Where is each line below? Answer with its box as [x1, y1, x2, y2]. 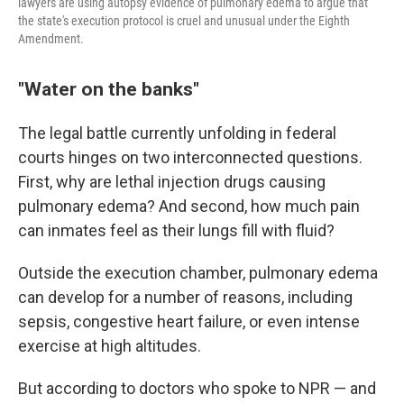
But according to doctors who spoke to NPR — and [18, 378, 376, 398]
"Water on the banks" [18, 77, 199, 100]
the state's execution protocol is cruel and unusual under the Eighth [18, 13, 350, 28]
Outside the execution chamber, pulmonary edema [18, 262, 378, 282]
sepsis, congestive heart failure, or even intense [18, 311, 360, 331]
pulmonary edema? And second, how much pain [18, 196, 360, 216]
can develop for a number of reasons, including [18, 287, 353, 307]
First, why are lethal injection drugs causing [18, 171, 326, 191]
